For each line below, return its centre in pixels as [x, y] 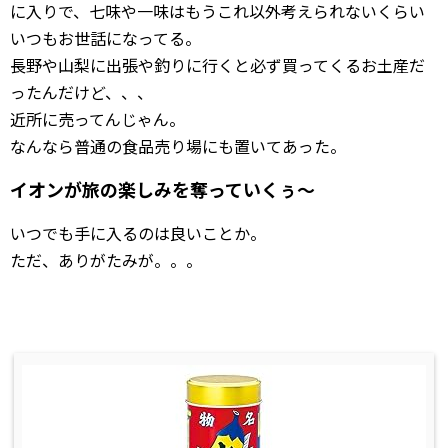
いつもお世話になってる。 [105, 38]
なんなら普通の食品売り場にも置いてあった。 [178, 146]
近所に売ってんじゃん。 [97, 119]
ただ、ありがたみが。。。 [106, 260]
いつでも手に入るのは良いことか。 [138, 233]
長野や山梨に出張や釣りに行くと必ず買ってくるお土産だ [217, 65]
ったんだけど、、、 [81, 92]
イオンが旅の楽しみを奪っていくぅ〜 [162, 189]
